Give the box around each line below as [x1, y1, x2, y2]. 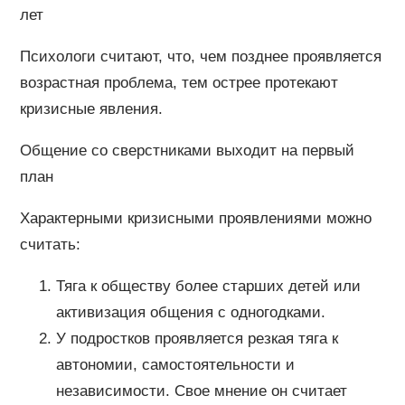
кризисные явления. [19, 99, 163, 118]
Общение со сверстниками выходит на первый [19, 141, 354, 159]
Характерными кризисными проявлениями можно [19, 209, 372, 227]
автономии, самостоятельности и [55, 355, 295, 373]
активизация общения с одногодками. [55, 303, 325, 321]
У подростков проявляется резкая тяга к [55, 329, 338, 347]
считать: [19, 235, 80, 253]
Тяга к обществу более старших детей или [55, 277, 361, 295]
